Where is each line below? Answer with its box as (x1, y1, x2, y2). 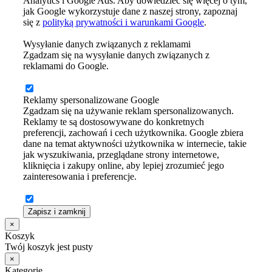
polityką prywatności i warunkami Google (42, 17, 204, 28)
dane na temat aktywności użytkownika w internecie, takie (23, 138, 246, 149)
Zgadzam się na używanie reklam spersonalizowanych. (23, 106, 234, 117)
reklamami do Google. (23, 61, 109, 72)
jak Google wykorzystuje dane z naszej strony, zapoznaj (23, 6, 237, 17)
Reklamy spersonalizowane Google (23, 95, 159, 106)
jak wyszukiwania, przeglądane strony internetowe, (23, 149, 219, 160)
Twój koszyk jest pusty (5, 242, 93, 253)
